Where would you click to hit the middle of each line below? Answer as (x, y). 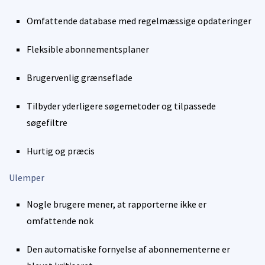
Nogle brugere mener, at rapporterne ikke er (117, 204)
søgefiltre (47, 122)
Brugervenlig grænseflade (80, 77)
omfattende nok (60, 220)
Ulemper (27, 177)
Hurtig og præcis (61, 151)
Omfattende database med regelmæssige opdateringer (139, 20)
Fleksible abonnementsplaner (88, 49)
